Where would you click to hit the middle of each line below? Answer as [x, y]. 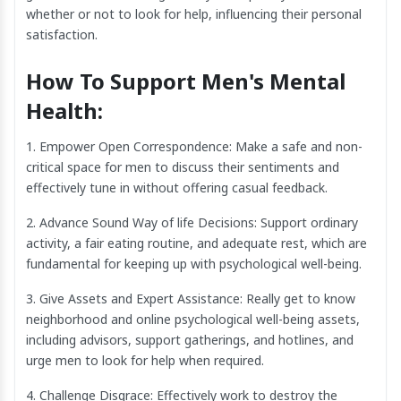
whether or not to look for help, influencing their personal [194, 13]
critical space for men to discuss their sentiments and [183, 166]
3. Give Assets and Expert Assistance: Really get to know [191, 298]
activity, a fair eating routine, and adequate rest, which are [196, 243]
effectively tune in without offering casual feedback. [177, 187]
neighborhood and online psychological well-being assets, [193, 319]
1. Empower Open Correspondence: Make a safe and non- [194, 146]
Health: [64, 110]
